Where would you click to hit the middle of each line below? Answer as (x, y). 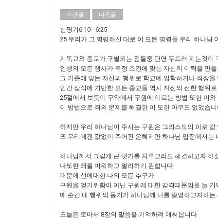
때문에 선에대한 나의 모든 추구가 (107, 175)
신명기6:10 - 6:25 (83, 29)
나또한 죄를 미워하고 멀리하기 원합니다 (117, 166)
